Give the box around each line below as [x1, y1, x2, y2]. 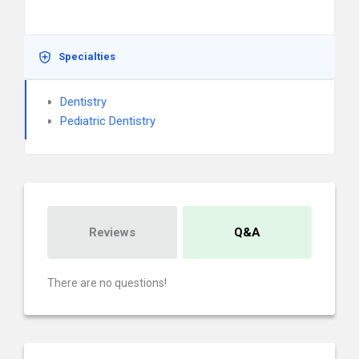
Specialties [58, 50, 115, 63]
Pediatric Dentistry [60, 114, 155, 128]
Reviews [88, 225, 135, 240]
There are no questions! [47, 276, 167, 289]
